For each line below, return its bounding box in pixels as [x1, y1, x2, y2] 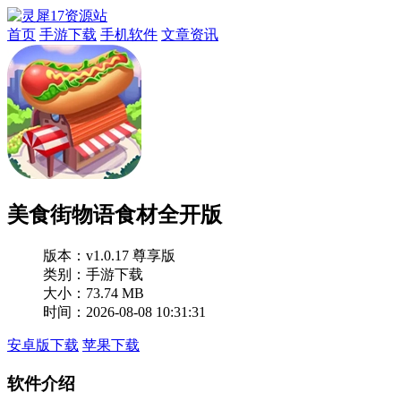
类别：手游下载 [43, 266, 143, 282]
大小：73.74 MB [43, 285, 144, 301]
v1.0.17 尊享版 [86, 247, 175, 263]
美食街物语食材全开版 [7, 202, 222, 226]
